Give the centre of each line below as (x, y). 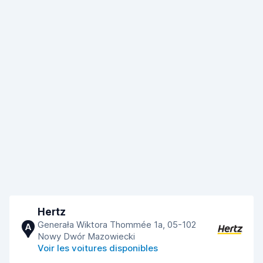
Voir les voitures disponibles (98, 248)
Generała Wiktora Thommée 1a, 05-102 (117, 225)
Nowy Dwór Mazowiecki (86, 236)
